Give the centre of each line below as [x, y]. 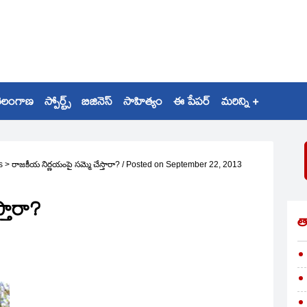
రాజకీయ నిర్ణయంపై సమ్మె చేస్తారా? [66, 164]
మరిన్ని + [240, 103]
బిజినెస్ [97, 103]
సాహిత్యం [143, 103]
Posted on [145, 164]
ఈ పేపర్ [192, 103]
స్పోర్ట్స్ [58, 103]
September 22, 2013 [204, 164]
